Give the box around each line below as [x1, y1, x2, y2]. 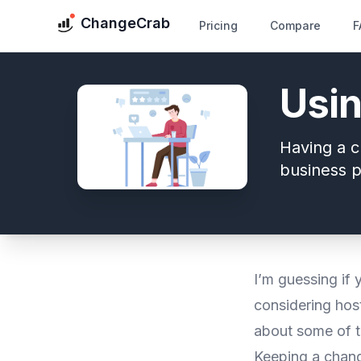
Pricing [199, 19, 238, 32]
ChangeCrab [81, 15, 170, 31]
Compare [270, 19, 321, 32]
